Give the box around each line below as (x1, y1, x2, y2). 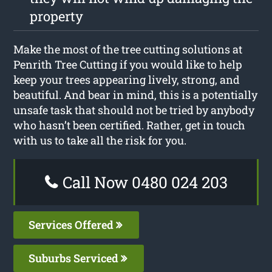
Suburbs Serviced (29, 250, 121, 265)
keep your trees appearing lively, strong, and (13, 72, 240, 87)
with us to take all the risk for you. (13, 132, 187, 148)
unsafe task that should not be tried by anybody (13, 102, 255, 117)
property (30, 7, 84, 25)
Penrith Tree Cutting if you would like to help (13, 56, 243, 72)
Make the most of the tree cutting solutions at (13, 41, 243, 56)
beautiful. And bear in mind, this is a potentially (13, 87, 258, 102)
